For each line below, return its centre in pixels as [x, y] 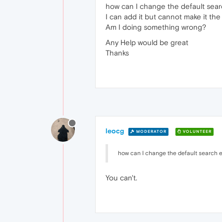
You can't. [121, 178]
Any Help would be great [147, 42]
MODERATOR [151, 131]
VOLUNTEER [196, 131]
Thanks [117, 53]
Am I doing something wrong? [156, 27]
